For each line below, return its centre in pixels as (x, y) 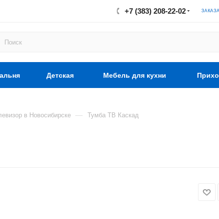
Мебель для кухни (135, 75)
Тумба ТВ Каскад (113, 115)
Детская (60, 75)
